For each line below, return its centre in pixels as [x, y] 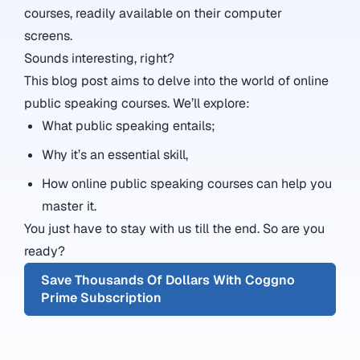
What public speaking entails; [131, 125]
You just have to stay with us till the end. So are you [174, 228]
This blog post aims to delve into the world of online [176, 80]
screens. [50, 35]
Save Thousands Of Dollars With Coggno [168, 280]
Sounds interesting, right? [99, 58]
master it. [71, 206]
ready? [45, 251]
